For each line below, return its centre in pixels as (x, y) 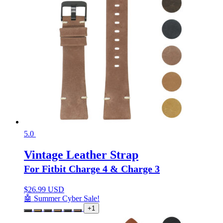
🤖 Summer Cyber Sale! (62, 198)
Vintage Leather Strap (81, 155)
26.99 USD (46, 189)
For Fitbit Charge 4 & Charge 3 (92, 168)
